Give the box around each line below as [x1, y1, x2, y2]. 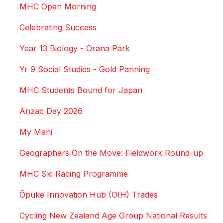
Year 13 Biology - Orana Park [19, 43, 130, 54]
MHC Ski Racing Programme [19, 169, 128, 179]
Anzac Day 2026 [19, 106, 83, 116]
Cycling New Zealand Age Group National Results [19, 211, 207, 221]
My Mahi [19, 127, 52, 137]
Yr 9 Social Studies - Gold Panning [19, 64, 150, 75]
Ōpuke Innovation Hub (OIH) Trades [19, 190, 158, 200]
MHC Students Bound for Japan [19, 85, 142, 96]
